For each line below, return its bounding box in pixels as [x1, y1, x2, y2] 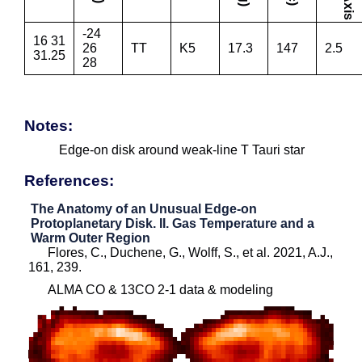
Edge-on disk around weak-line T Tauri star [59, 142, 305, 157]
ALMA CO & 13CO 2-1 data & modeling [48, 282, 273, 297]
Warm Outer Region [31, 230, 150, 245]
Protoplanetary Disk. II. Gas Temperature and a [31, 216, 314, 230]
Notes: [24, 117, 73, 135]
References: [24, 172, 114, 190]
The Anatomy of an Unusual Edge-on [31, 201, 257, 216]
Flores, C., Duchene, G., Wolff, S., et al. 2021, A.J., [48, 245, 333, 259]
